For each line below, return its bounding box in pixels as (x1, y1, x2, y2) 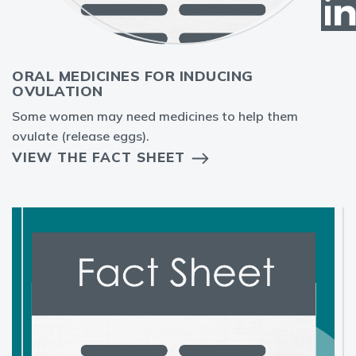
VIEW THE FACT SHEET (12, 149, 185, 165)
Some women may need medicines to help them (12, 108, 298, 124)
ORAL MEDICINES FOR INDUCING (12, 67, 253, 85)
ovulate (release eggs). (12, 128, 149, 144)
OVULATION (12, 82, 103, 100)
